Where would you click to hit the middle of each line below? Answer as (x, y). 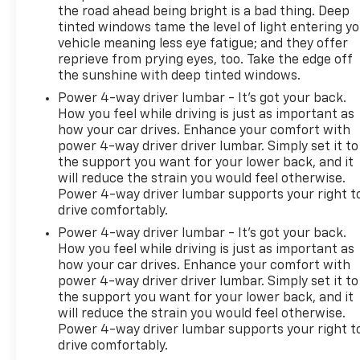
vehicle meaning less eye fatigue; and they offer (203, 44)
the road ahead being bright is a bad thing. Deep (204, 12)
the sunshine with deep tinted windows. (180, 76)
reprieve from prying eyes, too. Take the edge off (206, 60)
